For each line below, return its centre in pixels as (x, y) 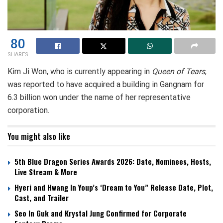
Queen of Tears (178, 71)
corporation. (28, 110)
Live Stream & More (46, 171)
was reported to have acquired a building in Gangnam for (106, 84)
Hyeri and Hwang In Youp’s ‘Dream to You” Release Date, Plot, (114, 187)
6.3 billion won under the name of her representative (99, 97)
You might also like (39, 136)
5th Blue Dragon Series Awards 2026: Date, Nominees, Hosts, (113, 161)
